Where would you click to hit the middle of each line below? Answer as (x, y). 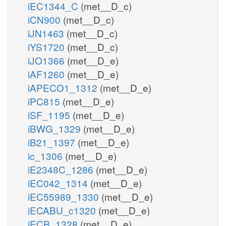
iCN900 (45, 19)
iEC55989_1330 (65, 196)
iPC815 (45, 101)
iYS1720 (47, 46)
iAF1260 (47, 74)
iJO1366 (47, 60)
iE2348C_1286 (62, 169)
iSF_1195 (50, 115)
